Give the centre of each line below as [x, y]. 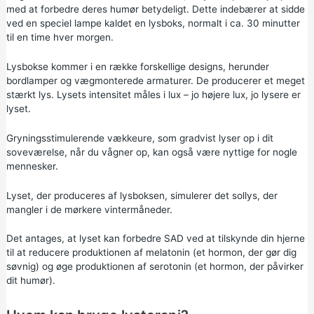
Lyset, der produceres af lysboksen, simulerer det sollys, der [142, 195]
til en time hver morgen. [60, 37]
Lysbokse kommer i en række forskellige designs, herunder [137, 66]
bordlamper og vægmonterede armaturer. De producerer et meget [155, 80]
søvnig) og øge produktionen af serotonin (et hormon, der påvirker [155, 267]
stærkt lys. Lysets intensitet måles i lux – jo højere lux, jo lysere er [153, 94]
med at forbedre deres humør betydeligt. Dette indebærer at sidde [155, 9]
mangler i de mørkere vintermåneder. [89, 209]
